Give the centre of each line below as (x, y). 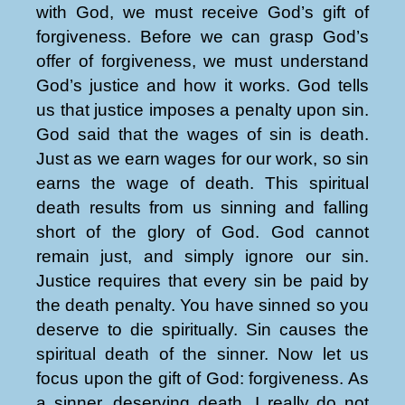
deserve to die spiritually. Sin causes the (202, 329)
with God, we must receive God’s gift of (202, 12)
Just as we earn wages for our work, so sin (202, 158)
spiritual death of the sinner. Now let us (202, 353)
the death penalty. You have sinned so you (202, 305)
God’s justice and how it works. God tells (202, 85)
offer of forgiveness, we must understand (202, 61)
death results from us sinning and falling (202, 207)
